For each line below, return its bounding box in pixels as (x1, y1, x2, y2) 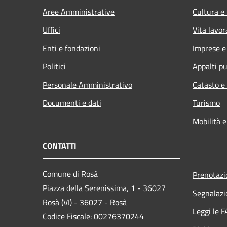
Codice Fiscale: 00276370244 (43, 210, 144, 222)
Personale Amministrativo (43, 78, 132, 91)
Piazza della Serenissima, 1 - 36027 (43, 181, 166, 194)
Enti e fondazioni (43, 42, 100, 54)
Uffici (43, 23, 60, 36)
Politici (43, 60, 66, 72)
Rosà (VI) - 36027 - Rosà (43, 196, 127, 208)
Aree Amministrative (43, 5, 115, 18)
